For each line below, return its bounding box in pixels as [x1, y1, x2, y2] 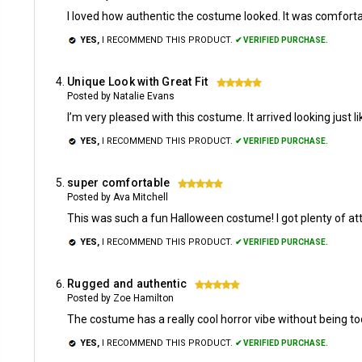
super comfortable [67, 176, 170, 189]
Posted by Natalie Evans [67, 90, 175, 102]
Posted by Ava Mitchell [67, 192, 168, 203]
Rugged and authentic [67, 277, 187, 290]
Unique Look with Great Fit [67, 75, 208, 88]
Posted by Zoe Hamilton [67, 293, 174, 304]
